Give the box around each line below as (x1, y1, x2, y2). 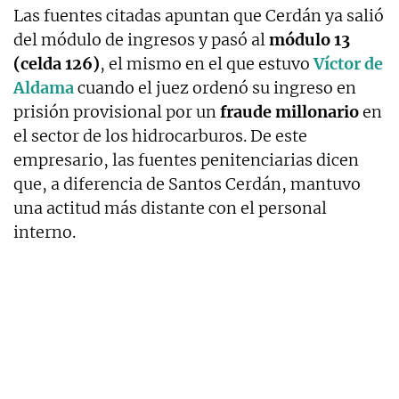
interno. (13, 221, 76, 242)
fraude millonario (220, 101, 359, 122)
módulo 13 (265, 28, 350, 50)
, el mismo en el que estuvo (100, 53, 313, 74)
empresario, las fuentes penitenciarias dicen (13, 149, 359, 170)
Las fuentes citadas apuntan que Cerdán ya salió (13, 4, 384, 26)
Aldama (13, 77, 74, 98)
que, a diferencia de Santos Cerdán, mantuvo (13, 173, 361, 194)
